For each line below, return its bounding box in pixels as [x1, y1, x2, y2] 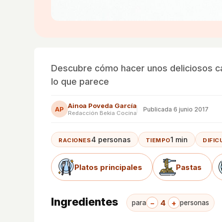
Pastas [176, 162, 202, 172]
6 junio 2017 [173, 105, 209, 113]
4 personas [91, 135, 131, 144]
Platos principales [74, 162, 142, 172]
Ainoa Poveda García [68, 102, 137, 110]
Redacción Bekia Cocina [68, 110, 137, 116]
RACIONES [58, 137, 91, 144]
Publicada [143, 105, 173, 113]
